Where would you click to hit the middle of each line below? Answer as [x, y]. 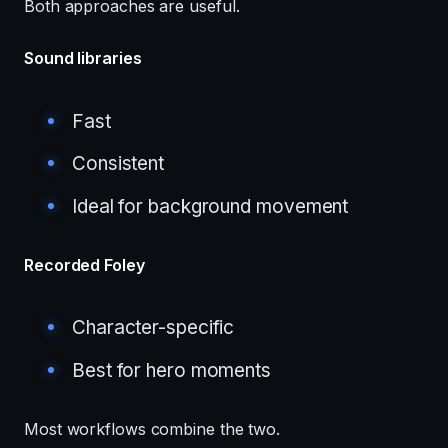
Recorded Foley [84, 264]
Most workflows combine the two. [152, 428]
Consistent [118, 163]
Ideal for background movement [210, 206]
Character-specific [153, 327]
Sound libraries [83, 58]
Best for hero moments [172, 370]
